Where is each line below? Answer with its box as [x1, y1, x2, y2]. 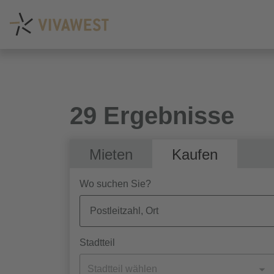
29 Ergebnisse [70, 102, 234, 129]
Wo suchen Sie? [80, 179, 151, 189]
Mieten [89, 146, 133, 163]
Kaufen [172, 146, 218, 163]
